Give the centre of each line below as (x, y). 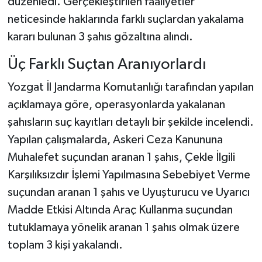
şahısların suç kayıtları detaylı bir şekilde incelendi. (130, 123)
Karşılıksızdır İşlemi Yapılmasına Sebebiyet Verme (129, 175)
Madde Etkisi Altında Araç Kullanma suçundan (120, 210)
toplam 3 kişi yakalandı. (65, 245)
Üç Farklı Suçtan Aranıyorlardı (106, 64)
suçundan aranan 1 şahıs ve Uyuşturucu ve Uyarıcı (128, 193)
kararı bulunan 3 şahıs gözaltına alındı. (100, 37)
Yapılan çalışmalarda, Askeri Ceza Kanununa (115, 140)
